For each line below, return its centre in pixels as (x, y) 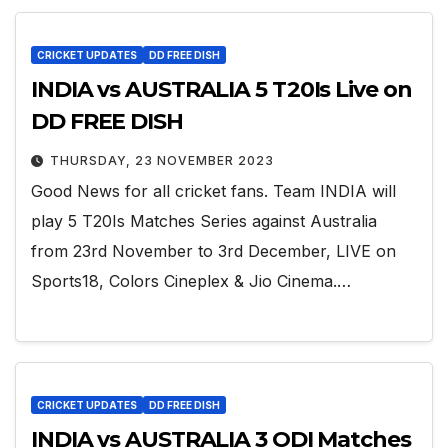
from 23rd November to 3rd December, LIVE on (213, 250)
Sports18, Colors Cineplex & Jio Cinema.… (191, 280)
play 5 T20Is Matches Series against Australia (204, 220)
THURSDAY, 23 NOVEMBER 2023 (162, 160)
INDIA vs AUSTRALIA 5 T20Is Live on (221, 89)
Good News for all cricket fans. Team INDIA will (213, 190)
